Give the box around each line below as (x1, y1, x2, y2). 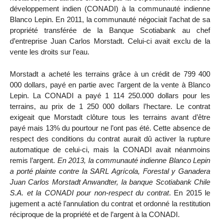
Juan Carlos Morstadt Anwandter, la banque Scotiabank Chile (10, 177, 210, 186)
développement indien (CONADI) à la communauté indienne (10, 4, 210, 13)
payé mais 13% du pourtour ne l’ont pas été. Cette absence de (10, 123, 210, 132)
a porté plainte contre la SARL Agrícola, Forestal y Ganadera (10, 166, 210, 175)
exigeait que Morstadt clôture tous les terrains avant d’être (10, 112, 210, 121)
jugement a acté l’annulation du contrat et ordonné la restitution (10, 199, 210, 208)
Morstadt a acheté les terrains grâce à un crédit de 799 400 (10, 69, 210, 78)
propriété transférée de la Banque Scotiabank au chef (10, 26, 210, 34)
